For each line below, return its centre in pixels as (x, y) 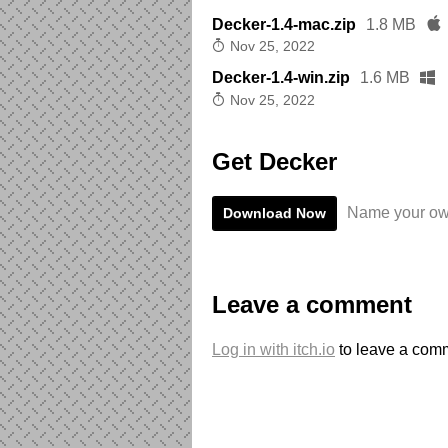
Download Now (274, 212)
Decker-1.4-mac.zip (284, 24)
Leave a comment (312, 304)
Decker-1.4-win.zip (281, 78)
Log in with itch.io (273, 349)
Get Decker (274, 161)
